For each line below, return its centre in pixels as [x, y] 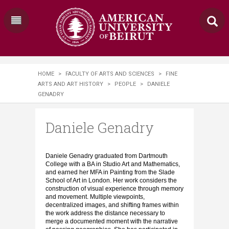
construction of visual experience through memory [114, 189]
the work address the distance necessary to [105, 213]
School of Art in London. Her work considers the [111, 180]
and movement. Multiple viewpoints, [95, 197]
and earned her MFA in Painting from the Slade [110, 172]
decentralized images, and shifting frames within [112, 205]
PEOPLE [125, 84]
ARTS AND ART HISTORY [71, 84]
